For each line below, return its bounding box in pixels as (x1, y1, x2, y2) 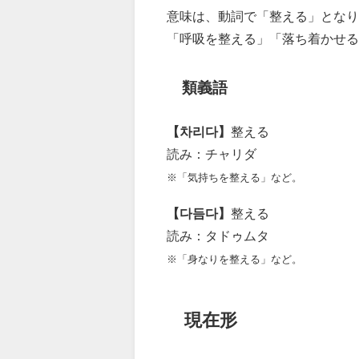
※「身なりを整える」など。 (167, 254, 302, 265)
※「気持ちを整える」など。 (167, 172, 302, 184)
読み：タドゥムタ (167, 229, 269, 243)
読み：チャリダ (167, 147, 256, 161)
